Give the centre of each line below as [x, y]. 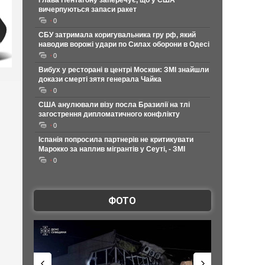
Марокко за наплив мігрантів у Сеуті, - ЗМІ [112, 149]
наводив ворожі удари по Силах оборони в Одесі [124, 44]
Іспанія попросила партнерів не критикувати [116, 140]
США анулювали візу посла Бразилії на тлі [114, 105]
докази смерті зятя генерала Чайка [100, 79]
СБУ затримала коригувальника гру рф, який [117, 35]
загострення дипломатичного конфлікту [109, 114]
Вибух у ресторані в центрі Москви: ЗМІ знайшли [123, 70]
